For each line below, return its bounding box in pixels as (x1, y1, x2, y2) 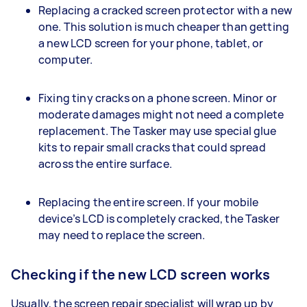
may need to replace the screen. (38, 227, 208, 243)
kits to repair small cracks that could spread (38, 139, 266, 155)
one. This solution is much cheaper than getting (38, 19, 290, 34)
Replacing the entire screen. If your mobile (38, 194, 259, 210)
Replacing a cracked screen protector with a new (38, 2, 293, 18)
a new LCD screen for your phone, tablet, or (38, 35, 264, 51)
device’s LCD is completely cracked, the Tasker (38, 210, 280, 226)
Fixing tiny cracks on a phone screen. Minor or (38, 90, 277, 106)
